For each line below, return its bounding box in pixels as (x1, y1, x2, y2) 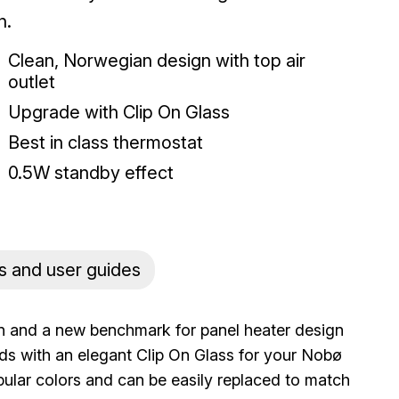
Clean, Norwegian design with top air (8, 50, 306, 71)
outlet (8, 71, 56, 93)
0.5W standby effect (8, 162, 175, 183)
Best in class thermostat (8, 132, 204, 153)
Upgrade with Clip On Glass (8, 102, 231, 123)
